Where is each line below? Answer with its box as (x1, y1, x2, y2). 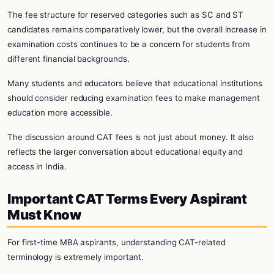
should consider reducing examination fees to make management (7, 93, 261, 103)
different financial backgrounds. (7, 54, 130, 64)
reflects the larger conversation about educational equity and (7, 147, 243, 157)
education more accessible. (7, 108, 113, 117)
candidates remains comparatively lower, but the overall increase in (7, 24, 267, 34)
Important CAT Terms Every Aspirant (7, 191, 247, 207)
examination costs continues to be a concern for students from (7, 39, 251, 49)
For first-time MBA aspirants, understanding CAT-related (7, 237, 226, 247)
